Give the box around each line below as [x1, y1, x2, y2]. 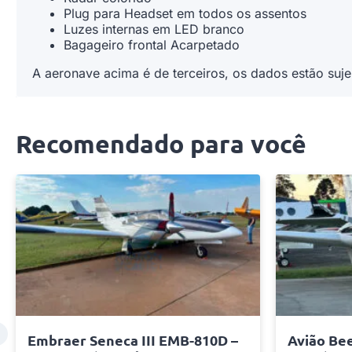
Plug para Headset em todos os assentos [64, 5, 306, 21]
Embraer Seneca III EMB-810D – [27, 331, 238, 349]
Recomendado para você [16, 128, 306, 159]
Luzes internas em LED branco [64, 21, 244, 37]
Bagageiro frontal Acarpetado [64, 37, 240, 53]
